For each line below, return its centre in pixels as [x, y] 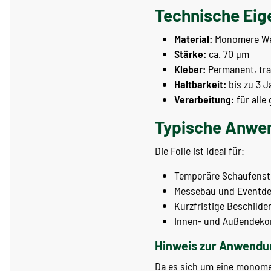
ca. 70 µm [228, 54]
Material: [193, 39]
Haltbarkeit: [200, 84]
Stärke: [190, 54]
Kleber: [190, 69]
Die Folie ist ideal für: [200, 151]
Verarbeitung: [204, 99]
